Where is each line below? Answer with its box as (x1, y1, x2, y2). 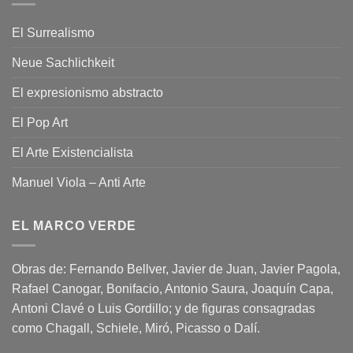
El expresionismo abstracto (12, 86, 163, 100)
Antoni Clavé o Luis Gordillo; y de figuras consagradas (12, 301, 315, 315)
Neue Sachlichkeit (12, 56, 114, 70)
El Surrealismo (12, 26, 95, 40)
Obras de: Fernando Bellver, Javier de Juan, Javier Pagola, (12, 262, 340, 276)
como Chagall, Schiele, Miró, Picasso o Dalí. (12, 321, 260, 335)
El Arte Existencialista (12, 146, 133, 160)
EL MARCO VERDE (12, 219, 137, 233)
